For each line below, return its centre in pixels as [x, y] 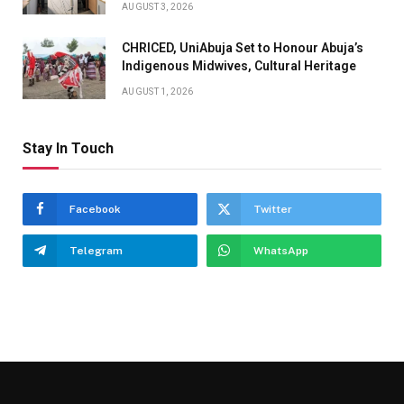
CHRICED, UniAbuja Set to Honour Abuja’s [243, 47]
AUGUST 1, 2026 [158, 91]
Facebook [95, 209]
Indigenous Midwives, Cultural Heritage [239, 65]
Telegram [96, 250]
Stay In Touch [68, 148]
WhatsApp [281, 250]
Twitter [273, 209]
